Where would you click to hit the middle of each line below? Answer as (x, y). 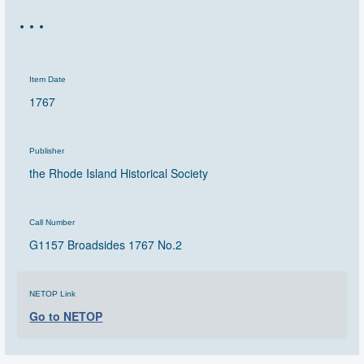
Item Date (48, 79)
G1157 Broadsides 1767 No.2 (106, 244)
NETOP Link (53, 293)
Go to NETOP (66, 316)
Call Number (52, 222)
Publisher (47, 150)
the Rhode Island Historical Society (119, 173)
